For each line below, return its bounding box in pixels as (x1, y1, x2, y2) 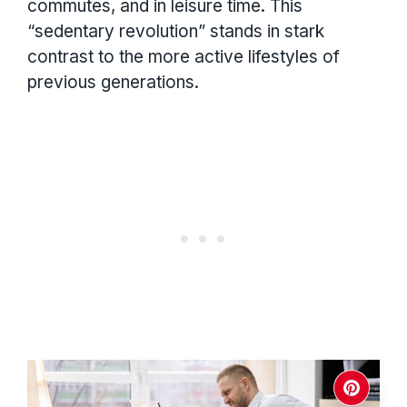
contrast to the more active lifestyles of (27, 46, 340, 68)
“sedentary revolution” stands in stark (27, 21, 324, 43)
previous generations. (27, 72, 199, 94)
